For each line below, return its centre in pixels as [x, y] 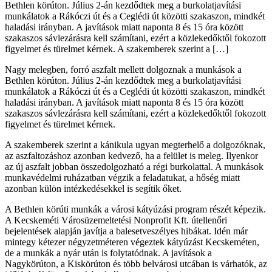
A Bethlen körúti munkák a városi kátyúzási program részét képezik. [135, 209]
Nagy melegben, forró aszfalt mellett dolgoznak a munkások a [123, 69]
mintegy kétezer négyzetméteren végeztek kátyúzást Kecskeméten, [132, 242]
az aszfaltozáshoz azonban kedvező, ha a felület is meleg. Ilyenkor [131, 155]
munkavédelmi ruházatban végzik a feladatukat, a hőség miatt [122, 177]
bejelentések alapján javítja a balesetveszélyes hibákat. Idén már [126, 231]
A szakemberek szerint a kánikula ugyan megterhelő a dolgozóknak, [135, 144]
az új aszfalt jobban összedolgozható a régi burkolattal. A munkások [134, 166]
